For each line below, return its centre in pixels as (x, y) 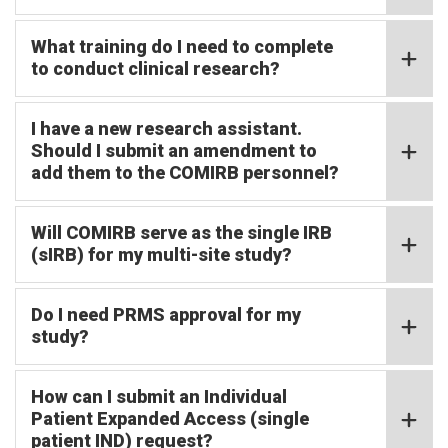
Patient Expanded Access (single (170, 418)
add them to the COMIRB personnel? (185, 172)
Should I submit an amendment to (174, 150)
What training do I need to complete (182, 46)
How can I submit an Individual (159, 396)
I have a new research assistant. (166, 128)
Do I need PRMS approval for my (166, 314)
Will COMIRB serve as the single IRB (181, 232)
